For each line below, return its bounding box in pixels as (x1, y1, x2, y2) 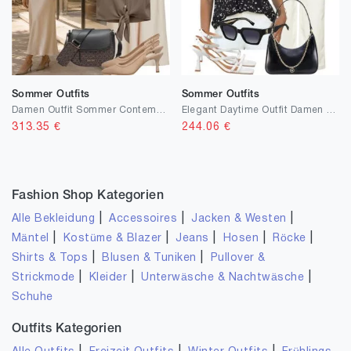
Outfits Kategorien (12, 324, 122, 335)
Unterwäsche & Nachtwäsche (141, 273, 305, 283)
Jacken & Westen (191, 214, 287, 224)
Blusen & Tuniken (102, 253, 197, 263)
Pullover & (210, 253, 266, 263)
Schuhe (12, 292, 53, 302)
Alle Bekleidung (12, 214, 96, 224)
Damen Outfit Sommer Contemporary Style (156, 106, 166, 114)
